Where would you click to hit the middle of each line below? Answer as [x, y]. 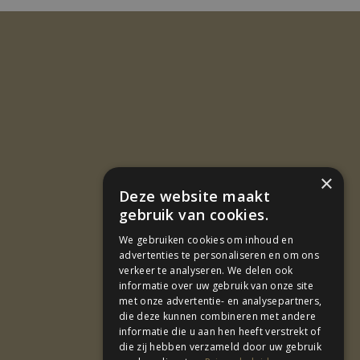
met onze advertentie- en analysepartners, [221, 301]
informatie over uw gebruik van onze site [217, 286]
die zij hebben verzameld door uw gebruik [221, 347]
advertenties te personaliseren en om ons [219, 255]
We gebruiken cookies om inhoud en [206, 240]
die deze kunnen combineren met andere [218, 316]
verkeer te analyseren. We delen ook [206, 270]
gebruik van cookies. [194, 215]
